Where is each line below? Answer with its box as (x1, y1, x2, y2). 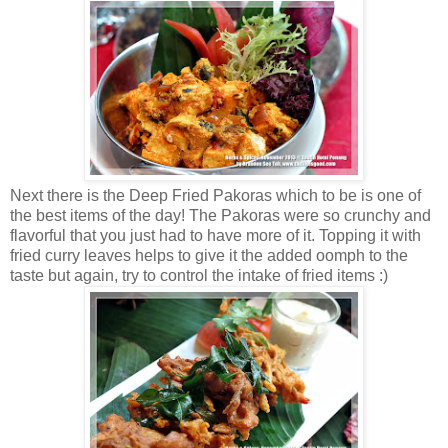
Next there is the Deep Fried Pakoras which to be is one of (10, 186, 421, 204)
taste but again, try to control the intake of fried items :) (10, 266, 388, 284)
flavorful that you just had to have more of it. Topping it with (10, 226, 421, 244)
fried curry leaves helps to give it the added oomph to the (10, 246, 408, 264)
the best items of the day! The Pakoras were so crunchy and (10, 206, 431, 224)
